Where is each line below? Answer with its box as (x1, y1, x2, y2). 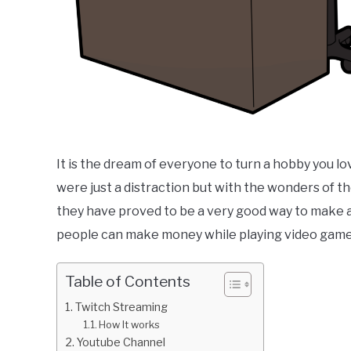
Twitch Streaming (74, 300, 168, 315)
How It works (99, 318, 161, 331)
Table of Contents (65, 272, 190, 291)
